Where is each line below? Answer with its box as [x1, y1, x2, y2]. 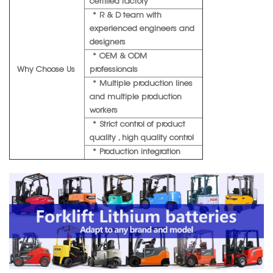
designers [90, 38, 128, 47]
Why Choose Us [15, 66, 75, 74]
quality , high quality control [90, 134, 196, 143]
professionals [90, 66, 140, 74]
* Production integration [90, 148, 180, 157]
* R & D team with [90, 12, 161, 20]
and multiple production [90, 93, 182, 102]
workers [90, 107, 120, 115]
